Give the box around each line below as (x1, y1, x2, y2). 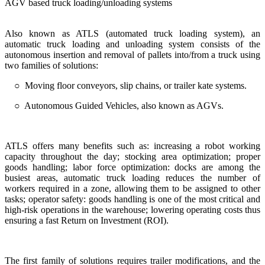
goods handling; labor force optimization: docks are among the (5, 161, 260, 172)
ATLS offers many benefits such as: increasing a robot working (5, 140, 260, 151)
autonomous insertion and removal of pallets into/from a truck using (5, 49, 260, 60)
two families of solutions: (5, 60, 98, 70)
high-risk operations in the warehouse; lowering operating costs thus (5, 204, 260, 215)
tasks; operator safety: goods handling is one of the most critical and (5, 193, 260, 204)
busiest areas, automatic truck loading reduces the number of (5, 172, 260, 183)
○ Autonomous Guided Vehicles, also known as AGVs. (14, 100, 224, 111)
